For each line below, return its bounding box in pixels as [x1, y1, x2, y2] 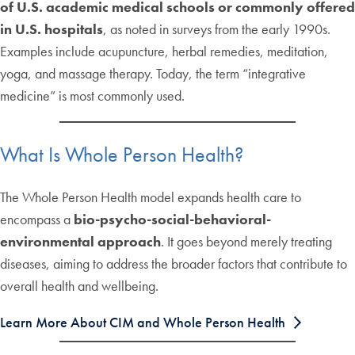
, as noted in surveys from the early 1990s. [103, 20, 330, 39]
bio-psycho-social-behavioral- [74, 209, 271, 228]
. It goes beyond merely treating [161, 231, 332, 250]
